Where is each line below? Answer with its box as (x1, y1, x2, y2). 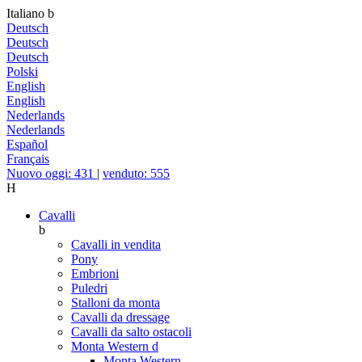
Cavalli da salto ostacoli (71, 325, 192, 339)
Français (6, 152, 49, 166)
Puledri (71, 281, 107, 295)
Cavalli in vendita (71, 238, 161, 251)
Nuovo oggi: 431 (6, 166, 97, 180)
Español (6, 137, 48, 151)
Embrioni (71, 267, 119, 280)
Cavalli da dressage (71, 310, 170, 324)
